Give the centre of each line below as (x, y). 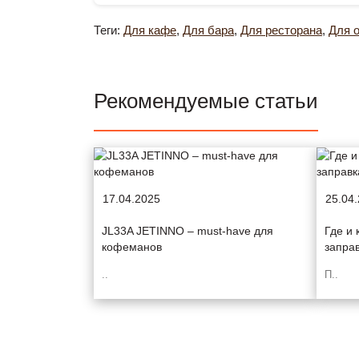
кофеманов (132, 247)
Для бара (208, 30)
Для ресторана (281, 30)
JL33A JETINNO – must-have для (188, 231)
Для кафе (150, 30)
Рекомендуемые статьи (206, 101)
